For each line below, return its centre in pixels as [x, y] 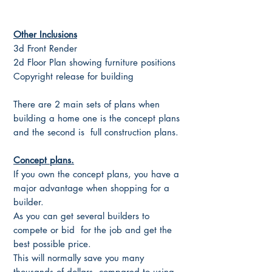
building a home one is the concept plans [97, 118]
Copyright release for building [75, 76]
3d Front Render [47, 48]
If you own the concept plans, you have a [96, 174]
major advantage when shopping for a [91, 188]
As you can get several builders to [81, 216]
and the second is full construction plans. [96, 132]
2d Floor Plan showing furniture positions [94, 62]
